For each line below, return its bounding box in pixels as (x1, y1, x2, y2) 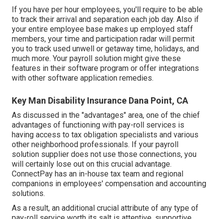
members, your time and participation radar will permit (12, 34, 195, 44)
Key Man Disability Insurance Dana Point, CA (12, 95, 188, 106)
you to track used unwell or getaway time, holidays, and (12, 44, 199, 53)
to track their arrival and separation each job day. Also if (12, 14, 199, 24)
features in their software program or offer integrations (12, 63, 199, 73)
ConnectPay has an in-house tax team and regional (12, 169, 183, 178)
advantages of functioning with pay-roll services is (12, 120, 184, 130)
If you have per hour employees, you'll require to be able (12, 4, 203, 14)
